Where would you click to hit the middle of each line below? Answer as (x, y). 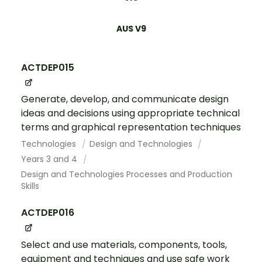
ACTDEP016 (48, 213)
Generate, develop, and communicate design (125, 99)
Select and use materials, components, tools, (124, 244)
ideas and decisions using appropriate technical (130, 113)
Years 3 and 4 (50, 159)
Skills (30, 186)
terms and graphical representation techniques (131, 127)
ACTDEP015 (48, 68)
